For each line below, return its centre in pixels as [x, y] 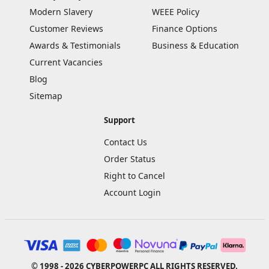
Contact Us [125, 142]
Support [119, 120]
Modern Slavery [61, 11]
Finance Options [185, 28]
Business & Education [196, 45]
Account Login [132, 193]
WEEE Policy [176, 11]
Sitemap [46, 95]
